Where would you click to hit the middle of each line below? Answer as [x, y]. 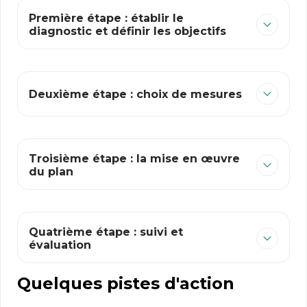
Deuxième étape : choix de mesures [135, 94]
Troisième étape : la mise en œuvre [134, 159]
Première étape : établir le [106, 18]
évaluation [60, 245]
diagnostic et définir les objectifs [127, 31]
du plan [51, 172]
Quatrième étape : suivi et [106, 232]
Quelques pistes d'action [126, 283]
